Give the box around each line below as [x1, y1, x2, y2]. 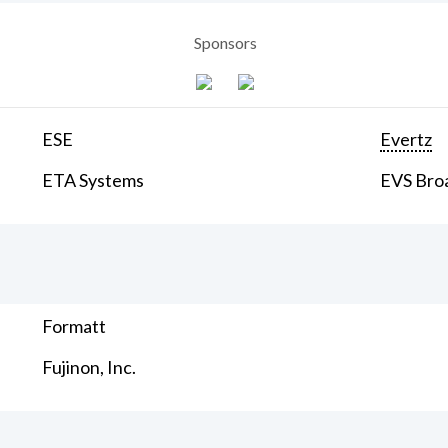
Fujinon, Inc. [42, 356, 137, 379]
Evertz [380, 128, 433, 151]
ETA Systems [42, 169, 145, 192]
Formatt [42, 315, 107, 338]
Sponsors [193, 33, 257, 53]
